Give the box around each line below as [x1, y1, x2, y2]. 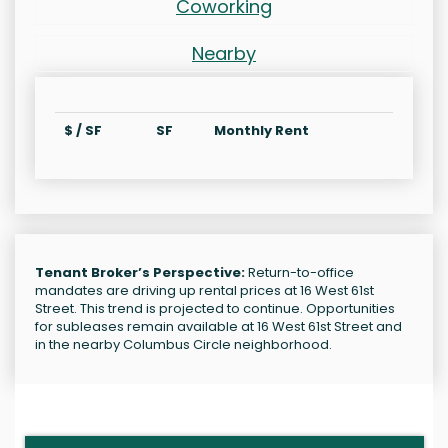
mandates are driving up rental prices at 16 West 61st [35, 281, 374, 301]
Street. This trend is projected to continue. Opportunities [35, 299, 395, 319]
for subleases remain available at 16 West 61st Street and [35, 317, 402, 337]
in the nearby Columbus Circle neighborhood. [35, 335, 332, 355]
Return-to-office [245, 263, 354, 283]
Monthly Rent [214, 121, 309, 141]
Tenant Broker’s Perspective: [35, 263, 245, 283]
